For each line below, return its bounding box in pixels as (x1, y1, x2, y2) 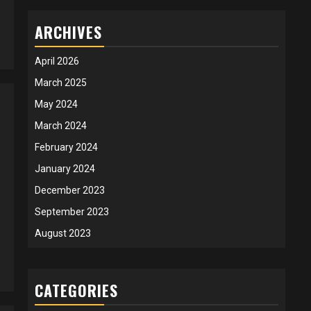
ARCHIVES (35, 20, 102, 43)
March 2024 (35, 119, 87, 131)
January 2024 (35, 162, 95, 174)
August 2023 (35, 227, 91, 239)
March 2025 (35, 76, 87, 88)
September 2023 (35, 205, 109, 217)
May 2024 (35, 98, 78, 110)
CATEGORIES (35, 278, 118, 301)
